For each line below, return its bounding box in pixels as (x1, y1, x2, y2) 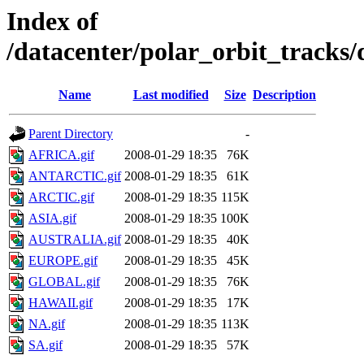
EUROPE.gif (28, 253, 97, 268)
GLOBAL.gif (28, 275, 100, 289)
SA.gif (28, 338, 63, 353)
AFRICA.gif (28, 148, 94, 162)
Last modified (132, 88, 209, 102)
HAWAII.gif (28, 296, 93, 310)
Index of (6, 6, 98, 36)
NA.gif (28, 317, 65, 331)
